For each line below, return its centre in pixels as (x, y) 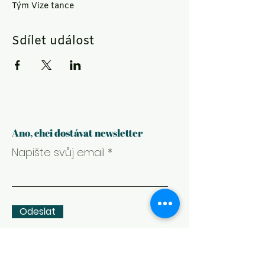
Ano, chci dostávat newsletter (77, 133)
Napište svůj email (58, 152)
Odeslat (38, 211)
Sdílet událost (53, 41)
